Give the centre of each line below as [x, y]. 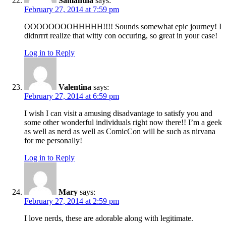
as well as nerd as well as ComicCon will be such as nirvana [120, 132]
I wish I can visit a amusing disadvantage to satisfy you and [118, 114]
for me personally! [53, 141]
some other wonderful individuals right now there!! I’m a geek [123, 123]
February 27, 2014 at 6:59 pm [72, 96]
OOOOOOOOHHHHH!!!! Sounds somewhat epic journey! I [123, 27]
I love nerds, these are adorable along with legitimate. [109, 218]
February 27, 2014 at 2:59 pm [72, 201]
